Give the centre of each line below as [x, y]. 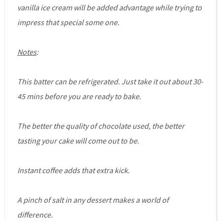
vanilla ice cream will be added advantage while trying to [109, 8]
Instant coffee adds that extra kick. [73, 170]
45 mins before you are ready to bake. [79, 96]
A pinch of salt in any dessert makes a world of [93, 200]
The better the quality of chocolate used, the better [101, 126]
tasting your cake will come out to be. [78, 141]
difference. [35, 215]
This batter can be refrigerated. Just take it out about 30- [110, 82]
